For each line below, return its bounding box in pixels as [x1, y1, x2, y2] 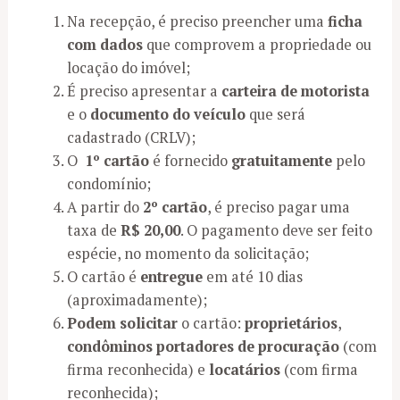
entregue [139, 267, 203, 287]
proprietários [244, 313, 337, 334]
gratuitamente [230, 151, 332, 171]
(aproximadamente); [66, 290, 207, 311]
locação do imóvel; [66, 58, 190, 79]
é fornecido [148, 151, 231, 171]
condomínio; [66, 174, 151, 195]
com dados [66, 35, 143, 55]
